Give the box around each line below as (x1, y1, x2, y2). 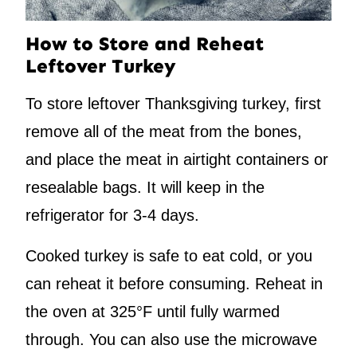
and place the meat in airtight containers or (25, 151, 328, 169)
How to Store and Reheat (25, 32, 264, 56)
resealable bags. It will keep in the (25, 178, 265, 197)
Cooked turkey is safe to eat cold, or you (25, 247, 312, 265)
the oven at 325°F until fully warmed (25, 303, 280, 321)
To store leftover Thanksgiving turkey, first (25, 95, 321, 113)
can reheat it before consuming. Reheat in (25, 275, 323, 293)
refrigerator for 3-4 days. (25, 206, 199, 225)
